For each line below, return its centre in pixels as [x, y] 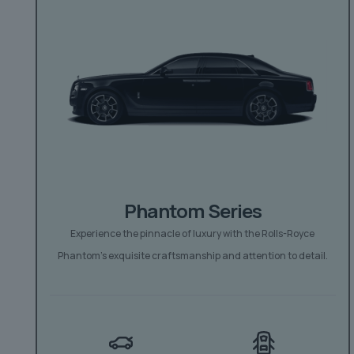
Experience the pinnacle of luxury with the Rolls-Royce [193, 233]
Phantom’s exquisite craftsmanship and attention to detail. [193, 255]
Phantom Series [192, 210]
